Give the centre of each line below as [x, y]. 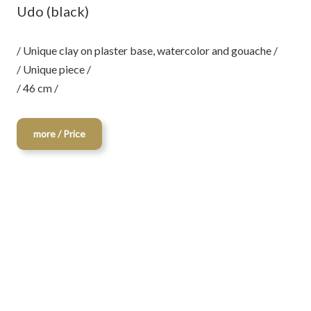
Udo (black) [53, 11]
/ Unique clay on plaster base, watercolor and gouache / [147, 50]
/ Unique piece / [54, 69]
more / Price [59, 134]
